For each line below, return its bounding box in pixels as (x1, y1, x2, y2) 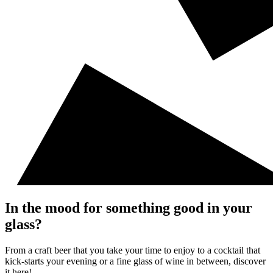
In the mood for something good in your (5, 200, 252, 216)
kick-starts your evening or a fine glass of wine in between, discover (5, 256, 266, 267)
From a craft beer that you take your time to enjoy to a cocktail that (5, 245, 260, 256)
